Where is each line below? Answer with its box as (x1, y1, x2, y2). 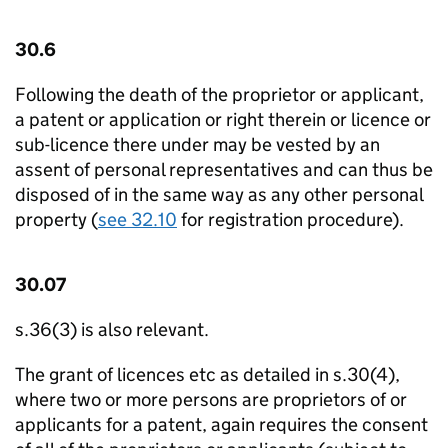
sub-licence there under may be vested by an (15, 133, 380, 156)
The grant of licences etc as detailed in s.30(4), (15, 363, 400, 386)
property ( (15, 208, 98, 231)
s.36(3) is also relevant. (15, 318, 209, 341)
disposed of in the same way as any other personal (15, 183, 423, 206)
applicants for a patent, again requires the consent (15, 413, 428, 436)
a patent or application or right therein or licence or (15, 108, 431, 131)
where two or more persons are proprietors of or (15, 388, 407, 411)
